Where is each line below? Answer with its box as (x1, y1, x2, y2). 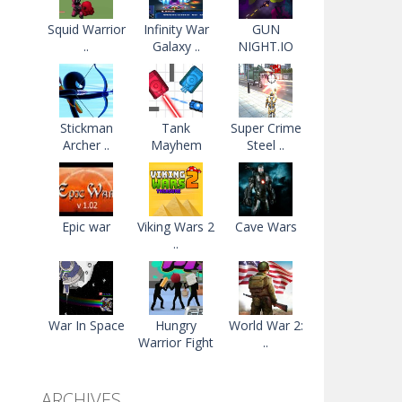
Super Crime (230, 119, 301, 136)
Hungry (155, 317, 197, 334)
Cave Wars (234, 218, 297, 235)
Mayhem (150, 136, 202, 153)
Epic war (62, 218, 110, 235)
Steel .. (247, 136, 284, 153)
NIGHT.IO (238, 38, 293, 55)
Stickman (59, 119, 113, 136)
